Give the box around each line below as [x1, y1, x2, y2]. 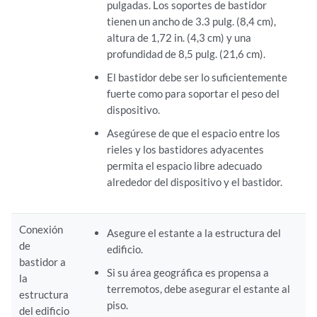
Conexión [19, 222, 64, 236]
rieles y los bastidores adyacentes [106, 142, 264, 156]
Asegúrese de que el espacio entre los [106, 126, 280, 139]
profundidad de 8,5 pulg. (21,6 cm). [106, 47, 265, 60]
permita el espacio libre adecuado [106, 158, 262, 172]
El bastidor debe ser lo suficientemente [106, 70, 287, 83]
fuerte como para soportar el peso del [106, 86, 279, 100]
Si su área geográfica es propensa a [106, 265, 269, 279]
